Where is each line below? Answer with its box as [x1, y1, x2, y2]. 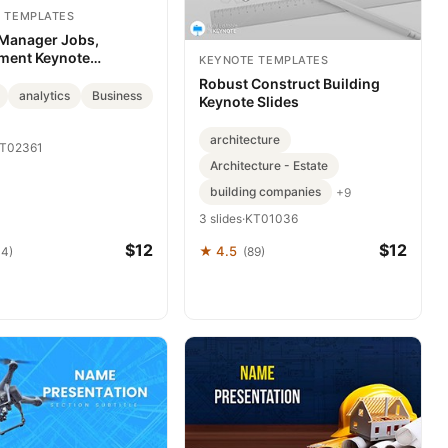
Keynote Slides [199, 93, 299, 110]
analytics [19, 87, 70, 103]
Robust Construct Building [199, 75, 380, 92]
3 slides [199, 211, 242, 226]
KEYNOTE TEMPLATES [199, 53, 329, 67]
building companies [210, 184, 321, 199]
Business [92, 87, 142, 103]
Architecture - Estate [210, 158, 328, 173]
